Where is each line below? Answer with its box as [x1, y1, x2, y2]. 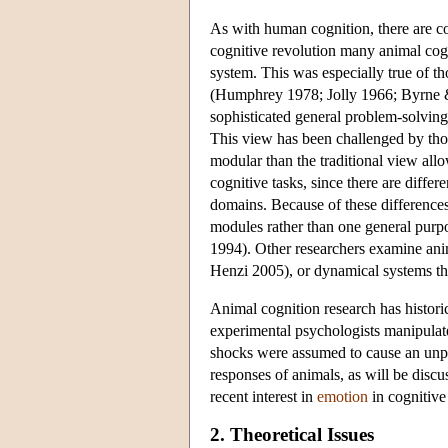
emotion [317, 387, 368, 405]
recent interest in [210, 387, 317, 405]
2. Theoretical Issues [210, 423, 374, 445]
